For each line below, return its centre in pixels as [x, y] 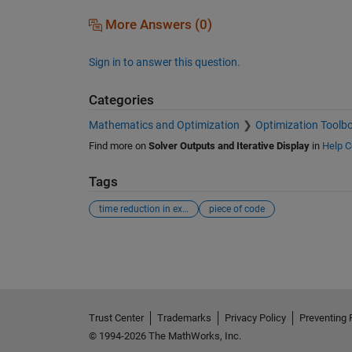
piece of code [236, 209]
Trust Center [116, 317]
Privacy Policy [255, 317]
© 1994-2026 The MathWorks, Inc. [165, 335]
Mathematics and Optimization [164, 125]
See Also [120, 246]
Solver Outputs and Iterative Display [229, 146]
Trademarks [184, 317]
